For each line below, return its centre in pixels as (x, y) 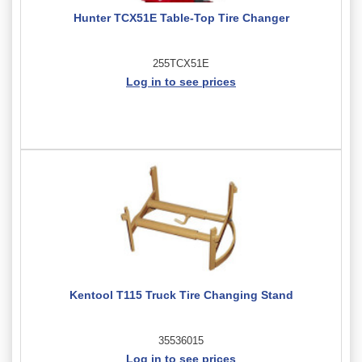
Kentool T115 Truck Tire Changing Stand (181, 295)
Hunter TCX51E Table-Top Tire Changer (181, 17)
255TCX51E (181, 63)
